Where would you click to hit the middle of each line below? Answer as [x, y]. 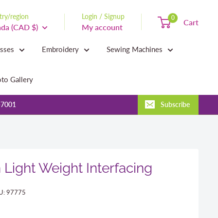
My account [102, 27]
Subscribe [175, 104]
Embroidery [60, 49]
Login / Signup [103, 16]
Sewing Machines [135, 49]
